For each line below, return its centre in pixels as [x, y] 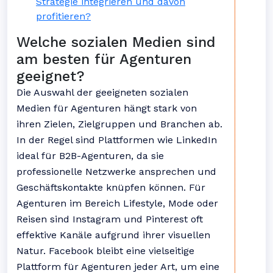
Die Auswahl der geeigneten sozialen [102, 92]
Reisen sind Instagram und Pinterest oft [110, 219]
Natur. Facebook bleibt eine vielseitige [105, 251]
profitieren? [63, 16]
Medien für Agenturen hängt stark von [107, 108]
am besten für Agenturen [104, 59]
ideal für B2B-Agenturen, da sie [90, 156]
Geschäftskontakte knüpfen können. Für [111, 187]
